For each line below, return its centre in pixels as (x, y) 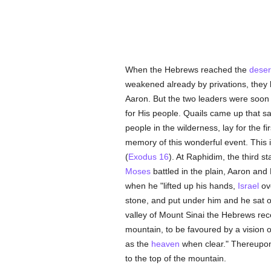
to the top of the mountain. (175, 258)
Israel (248, 186)
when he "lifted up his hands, (181, 186)
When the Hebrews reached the (187, 70)
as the (138, 244)
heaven (165, 244)
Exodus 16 (148, 157)
